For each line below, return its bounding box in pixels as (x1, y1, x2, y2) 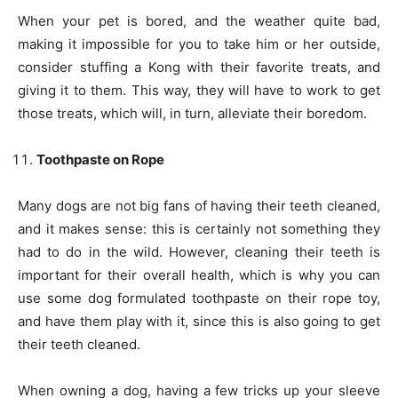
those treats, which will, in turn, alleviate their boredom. (18, 104, 367, 122)
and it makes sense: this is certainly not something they (18, 219, 380, 237)
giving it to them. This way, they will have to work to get (18, 81, 380, 99)
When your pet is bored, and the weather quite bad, (18, 12, 380, 29)
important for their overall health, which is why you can (18, 266, 380, 283)
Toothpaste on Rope (36, 150, 164, 168)
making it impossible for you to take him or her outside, (18, 35, 380, 52)
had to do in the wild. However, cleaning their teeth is (18, 243, 380, 260)
